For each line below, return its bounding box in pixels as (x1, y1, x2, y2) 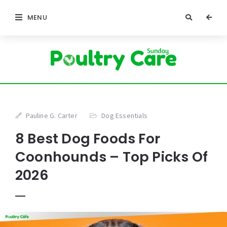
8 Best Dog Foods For (15, 129, 160, 148)
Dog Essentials (101, 111, 148, 121)
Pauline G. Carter (26, 111, 78, 121)
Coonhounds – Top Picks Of (15, 147, 208, 167)
